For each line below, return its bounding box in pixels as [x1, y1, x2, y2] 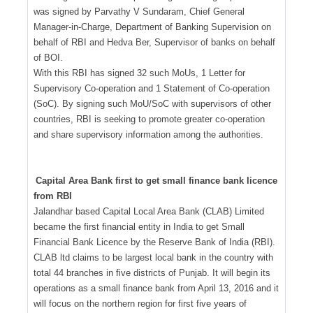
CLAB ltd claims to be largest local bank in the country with [34, 252, 273, 263]
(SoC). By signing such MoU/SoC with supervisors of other [34, 98, 271, 109]
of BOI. [34, 52, 63, 63]
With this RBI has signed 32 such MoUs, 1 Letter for [34, 67, 245, 78]
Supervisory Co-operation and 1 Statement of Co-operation [34, 82, 270, 94]
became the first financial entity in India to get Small [34, 221, 245, 232]
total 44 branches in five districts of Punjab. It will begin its [34, 267, 270, 278]
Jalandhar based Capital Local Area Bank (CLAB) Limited [34, 205, 264, 217]
